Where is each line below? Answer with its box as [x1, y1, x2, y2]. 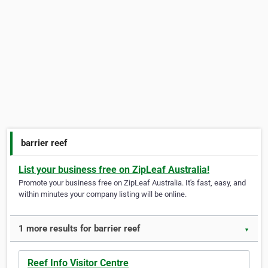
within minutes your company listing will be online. [19, 190, 187, 199]
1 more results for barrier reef [19, 223, 140, 234]
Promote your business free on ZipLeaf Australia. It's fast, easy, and [19, 178, 246, 188]
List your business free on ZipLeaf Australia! [19, 164, 209, 176]
